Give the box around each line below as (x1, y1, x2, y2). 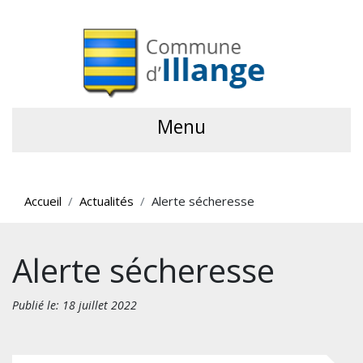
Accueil (24, 193, 62, 209)
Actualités (79, 193, 134, 209)
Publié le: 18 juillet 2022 (12, 297, 137, 313)
